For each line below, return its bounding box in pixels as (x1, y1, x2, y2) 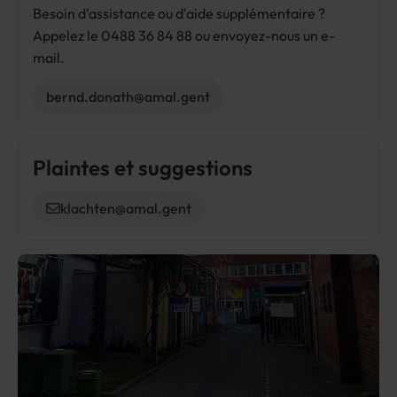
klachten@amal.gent (60, 199, 191, 217)
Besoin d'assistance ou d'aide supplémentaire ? (33, 4, 325, 22)
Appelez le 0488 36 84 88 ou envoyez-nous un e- (33, 27, 335, 44)
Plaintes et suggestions (33, 154, 253, 181)
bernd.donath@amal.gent (46, 88, 210, 105)
